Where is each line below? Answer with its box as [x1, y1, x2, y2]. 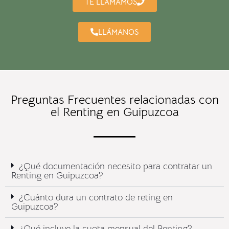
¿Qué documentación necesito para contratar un [19, 161, 212, 172]
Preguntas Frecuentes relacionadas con [10, 92, 219, 108]
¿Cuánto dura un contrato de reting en [19, 192, 173, 203]
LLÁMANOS [98, 27, 139, 37]
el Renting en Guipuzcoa [50, 104, 179, 120]
